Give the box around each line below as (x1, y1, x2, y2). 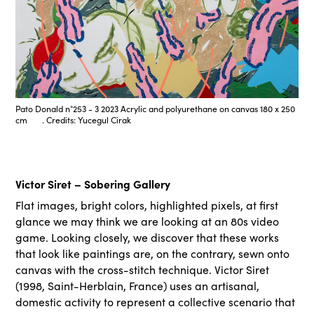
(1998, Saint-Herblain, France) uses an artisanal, (15, 278, 260, 293)
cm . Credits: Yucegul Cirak (15, 114, 132, 125)
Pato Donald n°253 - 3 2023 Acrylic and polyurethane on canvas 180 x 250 (15, 102, 296, 114)
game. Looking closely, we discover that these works (15, 229, 280, 245)
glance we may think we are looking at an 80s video (15, 213, 280, 228)
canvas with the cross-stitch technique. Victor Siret (15, 261, 270, 277)
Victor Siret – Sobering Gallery (15, 175, 171, 191)
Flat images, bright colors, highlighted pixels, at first (15, 197, 279, 212)
